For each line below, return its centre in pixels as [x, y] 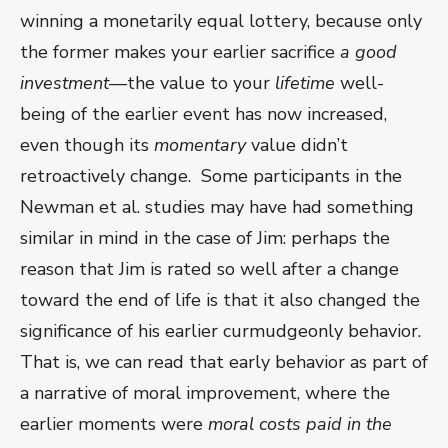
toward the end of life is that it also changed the [220, 300]
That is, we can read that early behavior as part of [224, 362]
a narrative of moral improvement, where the [205, 393]
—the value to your [192, 83]
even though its [87, 145]
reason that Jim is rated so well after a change [209, 269]
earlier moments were [114, 424]
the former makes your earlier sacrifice [180, 52]
